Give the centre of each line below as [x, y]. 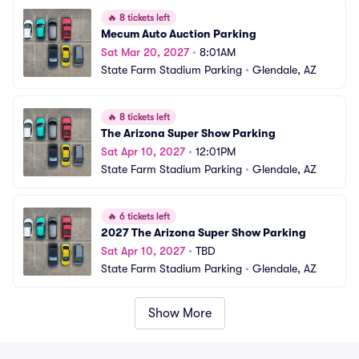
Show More [179, 313]
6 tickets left [143, 216]
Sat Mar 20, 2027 [145, 52]
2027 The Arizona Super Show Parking [204, 232]
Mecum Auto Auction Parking [179, 34]
